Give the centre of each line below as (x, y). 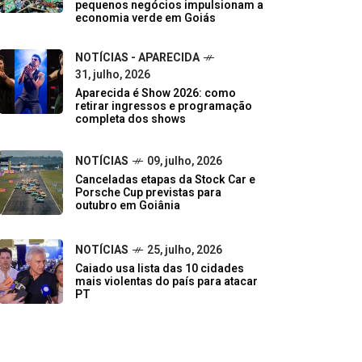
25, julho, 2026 (185, 250)
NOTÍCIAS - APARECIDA (137, 57)
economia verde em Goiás (145, 18)
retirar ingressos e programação (164, 106)
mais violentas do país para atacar (166, 281)
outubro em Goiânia (128, 205)
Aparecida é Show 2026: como (156, 93)
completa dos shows (130, 119)
